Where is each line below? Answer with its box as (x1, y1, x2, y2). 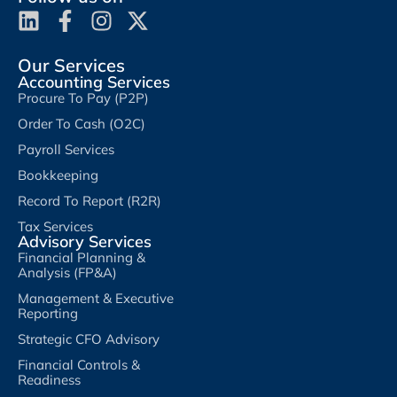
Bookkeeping (18, 166, 98, 183)
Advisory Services (18, 230, 152, 252)
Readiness (18, 370, 81, 388)
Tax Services (18, 217, 93, 235)
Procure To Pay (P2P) (18, 89, 149, 106)
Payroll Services (18, 140, 114, 158)
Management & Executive (18, 289, 174, 307)
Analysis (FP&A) (18, 263, 117, 281)
